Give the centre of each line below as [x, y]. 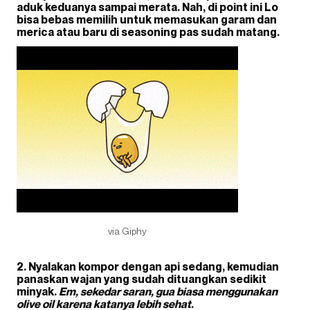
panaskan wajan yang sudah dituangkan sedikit [142, 279]
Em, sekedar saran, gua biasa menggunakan [168, 291]
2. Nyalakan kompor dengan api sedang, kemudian [148, 266]
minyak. [38, 291]
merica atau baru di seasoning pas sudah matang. [148, 32]
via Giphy [127, 231]
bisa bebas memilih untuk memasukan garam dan [147, 19]
